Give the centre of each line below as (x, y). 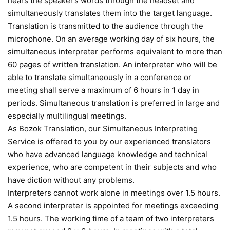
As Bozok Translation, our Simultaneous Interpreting (103, 129)
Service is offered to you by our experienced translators (109, 141)
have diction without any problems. (71, 180)
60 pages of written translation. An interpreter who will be (112, 64)
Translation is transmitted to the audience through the (106, 26)
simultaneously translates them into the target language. (110, 13)
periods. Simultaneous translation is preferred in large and (114, 103)
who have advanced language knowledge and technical (108, 154)
